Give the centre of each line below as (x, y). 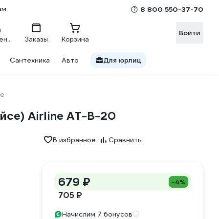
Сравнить (125, 140)
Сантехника (30, 60)
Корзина (75, 39)
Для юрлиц (122, 60)
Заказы (36, 39)
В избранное (74, 140)
